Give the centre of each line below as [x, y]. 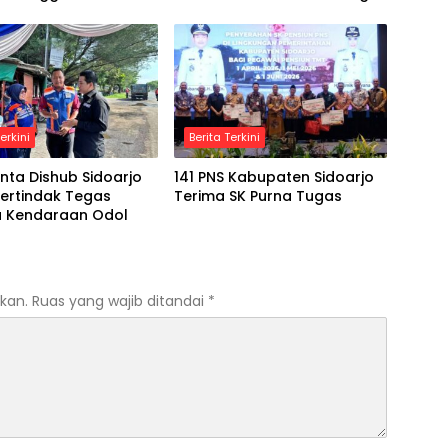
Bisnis [193, 12]
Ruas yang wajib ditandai [120, 301]
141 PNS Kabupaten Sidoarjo [273, 177]
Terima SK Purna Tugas [257, 196]
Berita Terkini [224, 137]
